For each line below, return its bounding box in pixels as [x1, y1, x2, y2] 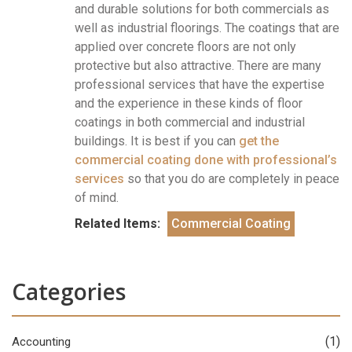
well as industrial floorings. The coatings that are [75, 20, 339, 35]
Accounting [12, 334, 71, 349]
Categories [12, 276, 126, 306]
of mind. [75, 189, 119, 205]
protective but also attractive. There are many [75, 57, 321, 73]
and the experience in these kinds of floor [75, 95, 302, 111]
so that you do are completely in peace [124, 170, 339, 186]
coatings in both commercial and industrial [75, 114, 305, 130]
